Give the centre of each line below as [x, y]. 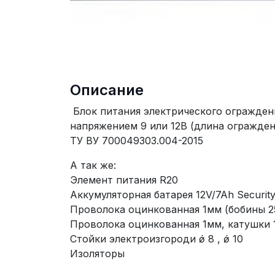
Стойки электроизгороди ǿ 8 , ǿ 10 [157, 239]
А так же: [93, 165]
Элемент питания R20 [124, 180]
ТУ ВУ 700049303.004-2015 [137, 141]
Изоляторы [97, 254]
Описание [107, 90]
